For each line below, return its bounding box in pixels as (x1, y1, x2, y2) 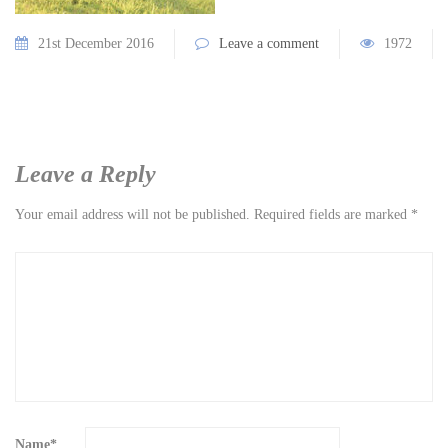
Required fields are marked (254, 207, 411, 222)
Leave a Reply (15, 161, 156, 187)
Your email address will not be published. (15, 207, 250, 222)
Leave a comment (219, 36, 319, 51)
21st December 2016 (38, 36, 154, 51)
